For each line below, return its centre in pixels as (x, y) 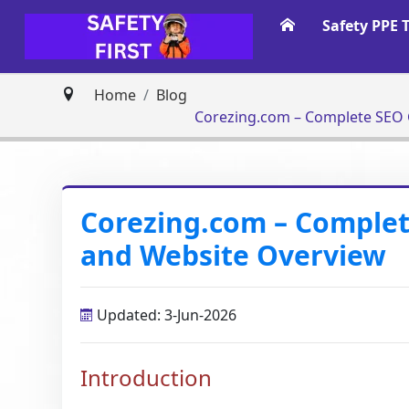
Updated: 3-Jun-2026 (165, 315)
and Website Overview (234, 255)
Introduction (147, 378)
